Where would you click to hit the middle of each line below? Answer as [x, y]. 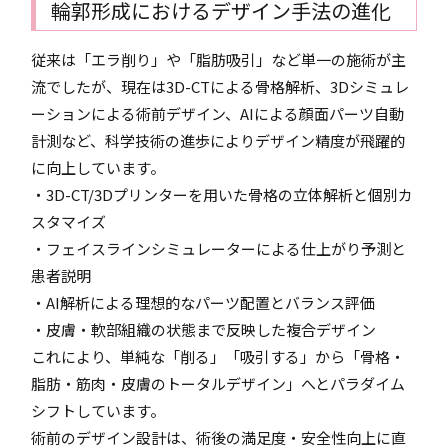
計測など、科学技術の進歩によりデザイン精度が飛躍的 [218, 140]
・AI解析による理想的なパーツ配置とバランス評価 [203, 302]
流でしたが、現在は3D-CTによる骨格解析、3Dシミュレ [220, 86]
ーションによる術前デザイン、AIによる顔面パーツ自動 [218, 113]
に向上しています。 [98, 167]
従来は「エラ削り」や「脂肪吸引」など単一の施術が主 [219, 59]
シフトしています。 [98, 410]
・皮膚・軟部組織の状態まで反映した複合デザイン [204, 329]
